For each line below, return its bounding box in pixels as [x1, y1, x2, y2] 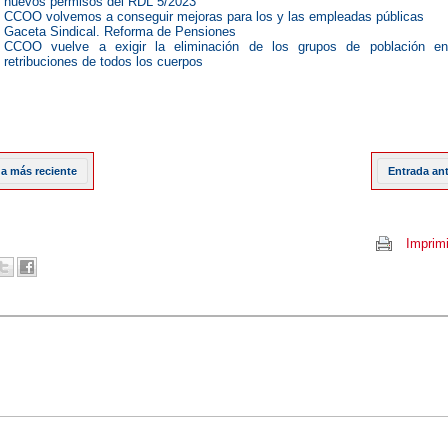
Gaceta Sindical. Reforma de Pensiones [4, 23, 236, 39]
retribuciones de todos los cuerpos [4, 53, 203, 69]
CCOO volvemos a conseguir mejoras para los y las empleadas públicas [4, 8, 424, 24]
